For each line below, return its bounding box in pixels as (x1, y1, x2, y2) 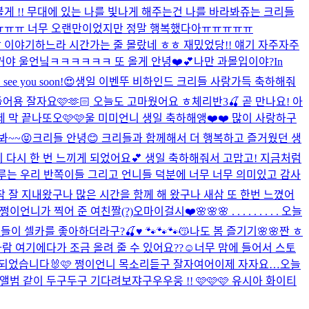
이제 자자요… (215, 258, 280, 270)
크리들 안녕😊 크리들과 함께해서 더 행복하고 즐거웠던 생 (32, 132, 301, 144)
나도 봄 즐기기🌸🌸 (190, 225, 279, 237)
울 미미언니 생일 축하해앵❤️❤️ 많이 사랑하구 (85, 112, 297, 124)
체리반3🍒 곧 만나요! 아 (192, 95, 303, 108)
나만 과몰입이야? (194, 55, 274, 68)
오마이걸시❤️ (133, 205, 196, 217)
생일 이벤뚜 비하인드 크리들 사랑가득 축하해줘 (75, 75, 296, 88)
